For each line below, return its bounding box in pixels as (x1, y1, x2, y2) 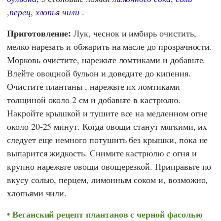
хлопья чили (35, 5, 79, 18)
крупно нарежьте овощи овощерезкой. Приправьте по (7, 160, 212, 172)
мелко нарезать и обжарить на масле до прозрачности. (7, 40, 213, 52)
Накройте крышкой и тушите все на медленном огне (7, 107, 208, 119)
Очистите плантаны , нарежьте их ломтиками (7, 80, 180, 92)
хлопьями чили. (7, 186, 67, 199)
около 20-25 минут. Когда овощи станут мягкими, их (7, 120, 208, 132)
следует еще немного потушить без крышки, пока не (7, 133, 208, 146)
